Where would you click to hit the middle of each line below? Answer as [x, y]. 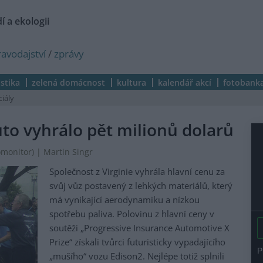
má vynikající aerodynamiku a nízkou [124, 200]
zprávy [69, 54]
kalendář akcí [185, 82]
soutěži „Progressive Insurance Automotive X [139, 228]
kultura [131, 82]
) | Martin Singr [62, 152]
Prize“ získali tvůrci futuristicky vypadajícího [137, 242]
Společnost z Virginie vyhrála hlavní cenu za [137, 172]
